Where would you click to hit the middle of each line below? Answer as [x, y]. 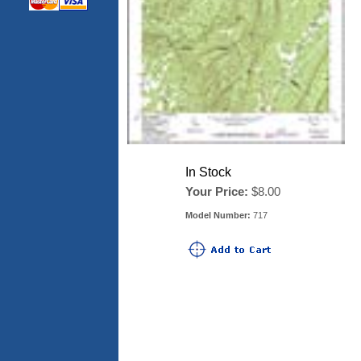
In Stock [208, 172]
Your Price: [217, 191]
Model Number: [218, 215]
